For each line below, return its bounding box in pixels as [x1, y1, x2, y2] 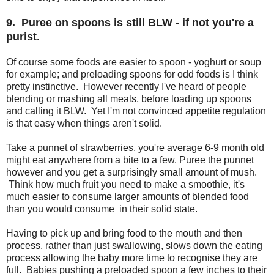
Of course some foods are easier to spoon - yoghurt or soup [6, 56, 261, 67]
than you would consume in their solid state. [6, 203, 198, 214]
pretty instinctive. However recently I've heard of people [6, 81, 246, 92]
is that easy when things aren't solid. [6, 117, 162, 128]
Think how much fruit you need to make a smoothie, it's [6, 179, 245, 190]
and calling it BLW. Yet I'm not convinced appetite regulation [6, 105, 266, 116]
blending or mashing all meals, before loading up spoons [6, 93, 251, 104]
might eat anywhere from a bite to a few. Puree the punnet [6, 154, 254, 165]
